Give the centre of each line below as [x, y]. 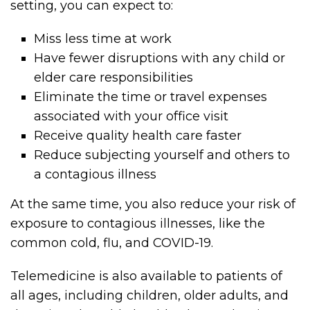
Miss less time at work [103, 39]
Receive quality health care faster [138, 136]
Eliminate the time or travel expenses [151, 97]
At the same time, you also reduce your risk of [153, 204]
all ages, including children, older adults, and [149, 296]
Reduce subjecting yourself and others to [162, 155]
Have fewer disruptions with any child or [160, 58]
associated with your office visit [131, 117]
